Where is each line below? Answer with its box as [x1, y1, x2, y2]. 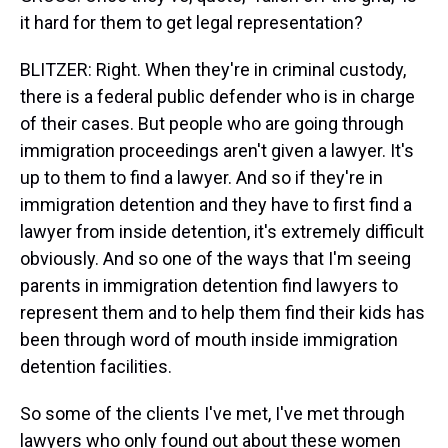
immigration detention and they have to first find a [20, 194, 412, 215]
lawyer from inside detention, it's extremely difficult [20, 221, 424, 242]
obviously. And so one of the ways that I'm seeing [20, 248, 411, 269]
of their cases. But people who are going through [20, 113, 404, 134]
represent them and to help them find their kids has [20, 302, 425, 323]
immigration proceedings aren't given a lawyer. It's [20, 140, 414, 161]
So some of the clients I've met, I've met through [20, 403, 405, 424]
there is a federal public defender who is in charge [20, 86, 415, 107]
